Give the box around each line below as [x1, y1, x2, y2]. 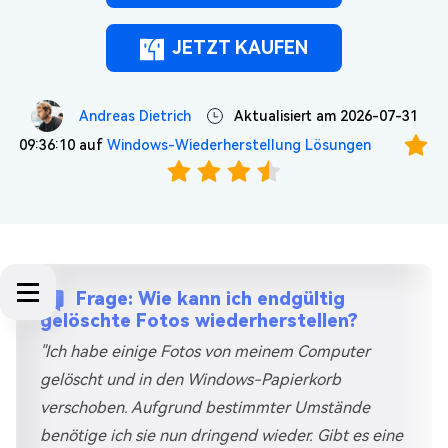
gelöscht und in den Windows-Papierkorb [40, 370, 341, 389]
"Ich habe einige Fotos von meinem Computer [40, 342, 370, 361]
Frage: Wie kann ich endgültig [76, 287, 345, 309]
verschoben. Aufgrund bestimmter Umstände [40, 398, 370, 417]
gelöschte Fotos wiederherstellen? [40, 310, 358, 331]
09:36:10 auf [19, 137, 107, 153]
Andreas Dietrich [78, 108, 191, 124]
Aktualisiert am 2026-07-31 [230, 108, 418, 124]
